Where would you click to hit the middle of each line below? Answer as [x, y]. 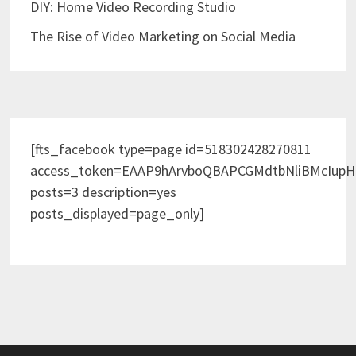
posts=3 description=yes [103, 192]
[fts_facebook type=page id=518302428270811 [170, 149]
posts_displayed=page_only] [117, 213]
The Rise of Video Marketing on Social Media [163, 36]
